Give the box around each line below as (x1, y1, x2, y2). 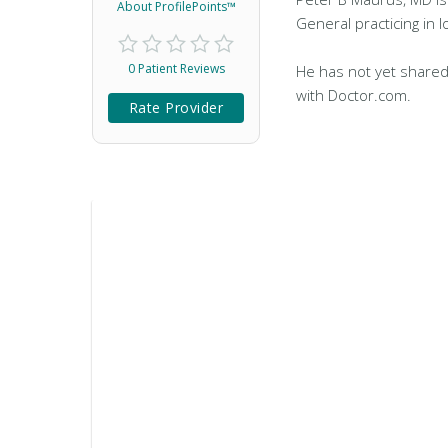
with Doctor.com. (296, 85, 411, 105)
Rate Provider (128, 98, 224, 117)
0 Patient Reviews (127, 60, 225, 77)
